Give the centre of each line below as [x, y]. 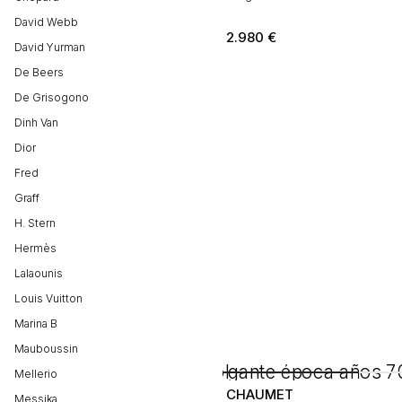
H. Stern [35, 223]
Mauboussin [46, 349]
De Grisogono [52, 97]
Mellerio [36, 374]
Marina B [36, 323]
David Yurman [50, 47]
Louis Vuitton [48, 298]
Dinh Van [36, 122]
